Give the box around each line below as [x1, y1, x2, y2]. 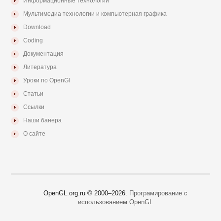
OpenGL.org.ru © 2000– [43, 189, 111, 197]
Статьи [23, 90, 44, 97]
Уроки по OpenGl [23, 77, 71, 84]
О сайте [23, 130, 46, 137]
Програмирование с [129, 189, 187, 197]
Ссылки [23, 104, 45, 110]
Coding [23, 37, 43, 44]
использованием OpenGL [78, 198, 153, 206]
